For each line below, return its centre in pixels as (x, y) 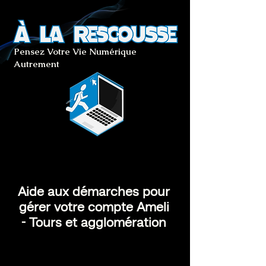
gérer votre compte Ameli (94, 208)
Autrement (37, 64)
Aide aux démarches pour (94, 192)
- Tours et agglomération (94, 223)
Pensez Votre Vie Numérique (75, 51)
